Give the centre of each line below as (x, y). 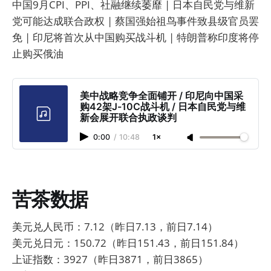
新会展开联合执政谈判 (128, 118)
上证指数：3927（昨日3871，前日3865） (110, 259)
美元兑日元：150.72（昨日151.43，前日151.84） (128, 243)
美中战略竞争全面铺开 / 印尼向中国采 (162, 96)
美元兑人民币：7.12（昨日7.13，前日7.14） (115, 226)
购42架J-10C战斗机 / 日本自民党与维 (163, 107)
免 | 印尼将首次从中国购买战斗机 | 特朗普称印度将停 (135, 37)
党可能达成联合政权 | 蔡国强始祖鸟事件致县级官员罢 (135, 21)
